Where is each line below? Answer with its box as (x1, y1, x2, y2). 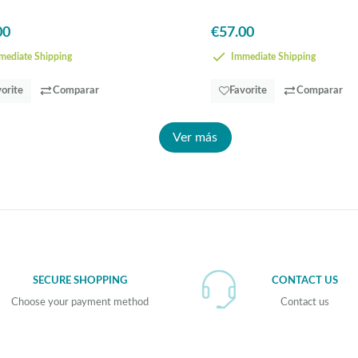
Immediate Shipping (229, 52, 316, 62)
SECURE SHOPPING (33, 275, 128, 286)
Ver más (173, 130, 217, 144)
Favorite (229, 85, 267, 96)
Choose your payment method (11, 297, 149, 308)
